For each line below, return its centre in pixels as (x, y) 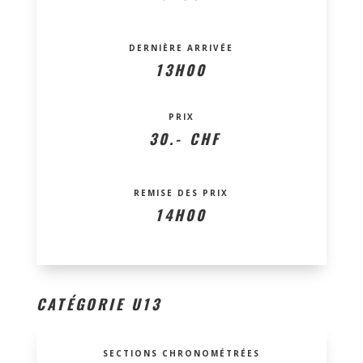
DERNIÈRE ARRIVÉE (181, 47)
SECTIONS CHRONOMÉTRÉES (181, 353)
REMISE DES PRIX (181, 192)
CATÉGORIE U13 (102, 303)
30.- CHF (181, 138)
